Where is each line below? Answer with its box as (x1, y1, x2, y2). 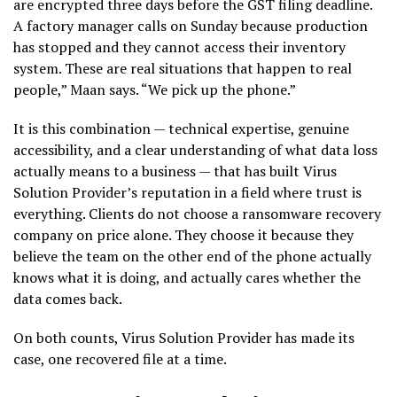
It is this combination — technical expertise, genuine (13, 119, 349, 139)
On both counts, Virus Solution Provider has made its (13, 328, 354, 348)
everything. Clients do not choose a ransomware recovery (13, 204, 381, 224)
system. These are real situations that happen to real (13, 58, 352, 79)
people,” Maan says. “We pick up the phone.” (13, 80, 296, 100)
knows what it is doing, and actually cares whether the (13, 268, 361, 288)
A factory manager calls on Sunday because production (13, 16, 368, 36)
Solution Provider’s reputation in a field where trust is (13, 183, 362, 203)
